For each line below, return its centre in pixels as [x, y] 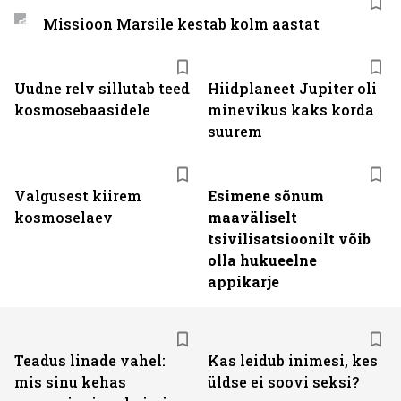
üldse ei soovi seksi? [283, 382]
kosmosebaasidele [82, 110]
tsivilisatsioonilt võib [289, 239]
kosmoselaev [64, 217]
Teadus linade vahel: [90, 360]
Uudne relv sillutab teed [102, 88]
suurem [235, 131]
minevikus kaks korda [291, 110]
